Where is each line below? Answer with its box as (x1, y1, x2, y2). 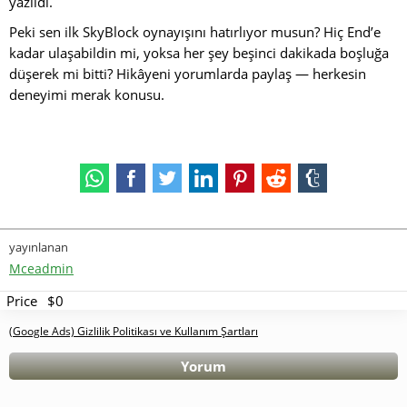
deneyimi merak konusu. (9, 84, 164, 104)
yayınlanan (9, 238, 68, 255)
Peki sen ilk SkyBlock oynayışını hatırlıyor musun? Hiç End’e (9, 22, 381, 41)
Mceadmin (9, 259, 74, 277)
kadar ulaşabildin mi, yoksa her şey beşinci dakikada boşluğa (9, 43, 389, 62)
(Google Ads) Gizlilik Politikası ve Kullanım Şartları (9, 323, 258, 339)
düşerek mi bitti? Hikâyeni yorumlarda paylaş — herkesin (9, 64, 366, 83)
